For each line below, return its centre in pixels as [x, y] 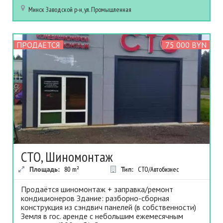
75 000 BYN [186, 45]
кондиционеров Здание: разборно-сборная [95, 198]
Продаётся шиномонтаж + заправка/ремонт [97, 189]
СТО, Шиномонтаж [67, 157]
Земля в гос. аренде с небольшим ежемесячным [102, 216]
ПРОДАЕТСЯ [38, 45]
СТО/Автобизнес [158, 169]
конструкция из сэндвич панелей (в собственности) [109, 207]
